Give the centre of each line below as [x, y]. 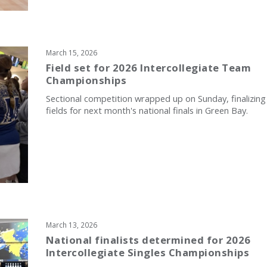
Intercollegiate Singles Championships [147, 253]
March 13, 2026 [71, 225]
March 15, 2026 [71, 52]
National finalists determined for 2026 [148, 240]
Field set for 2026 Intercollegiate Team [148, 67]
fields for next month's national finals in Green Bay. [147, 110]
